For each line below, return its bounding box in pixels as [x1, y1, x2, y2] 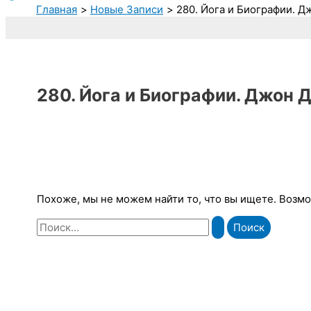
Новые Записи [90, 2, 163, 16]
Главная [36, 2, 77, 16]
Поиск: [36, 215, 70, 229]
